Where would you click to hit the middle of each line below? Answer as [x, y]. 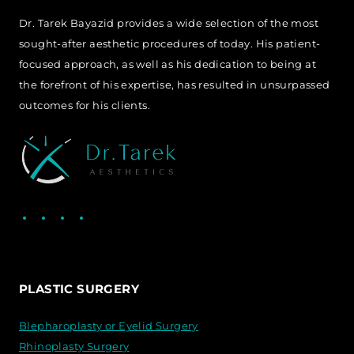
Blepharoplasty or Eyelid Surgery [109, 325]
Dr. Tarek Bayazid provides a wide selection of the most [169, 23]
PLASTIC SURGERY [79, 288]
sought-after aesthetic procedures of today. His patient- [170, 43]
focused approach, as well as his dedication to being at [168, 64]
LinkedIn [97, 213]
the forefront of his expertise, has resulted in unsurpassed [175, 84]
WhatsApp [139, 213]
